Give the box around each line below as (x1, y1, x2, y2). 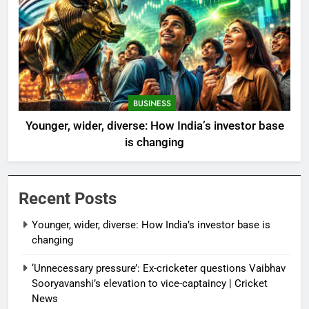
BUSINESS (133, 97, 171, 110)
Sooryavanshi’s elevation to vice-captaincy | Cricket (32, 277, 268, 290)
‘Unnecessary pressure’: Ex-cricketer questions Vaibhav (32, 261, 286, 275)
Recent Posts (19, 188, 117, 208)
